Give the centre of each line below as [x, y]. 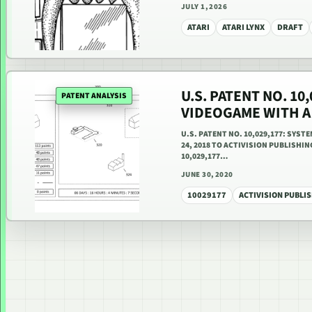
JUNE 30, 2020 [207, 174]
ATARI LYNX [243, 27]
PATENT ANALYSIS [94, 95]
